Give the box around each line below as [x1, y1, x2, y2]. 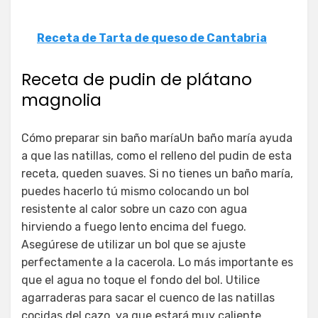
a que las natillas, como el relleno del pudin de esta [21, 148, 292, 163]
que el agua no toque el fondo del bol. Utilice [21, 273, 260, 287]
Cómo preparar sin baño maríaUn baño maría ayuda [21, 131, 292, 145]
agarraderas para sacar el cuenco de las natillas [21, 290, 275, 305]
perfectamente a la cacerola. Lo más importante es [21, 255, 293, 269]
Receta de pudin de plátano [21, 67, 252, 91]
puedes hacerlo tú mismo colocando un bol [21, 184, 249, 198]
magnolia [21, 88, 102, 111]
